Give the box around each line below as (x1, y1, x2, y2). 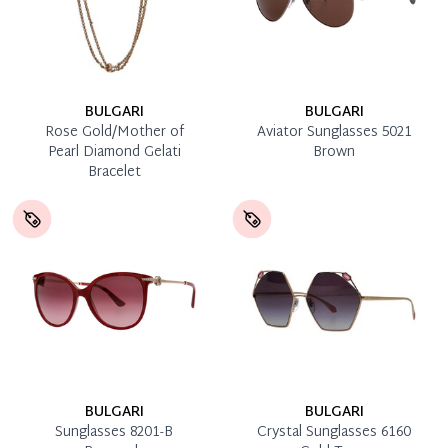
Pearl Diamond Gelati (47, 139, 181, 165)
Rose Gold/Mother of (44, 119, 184, 145)
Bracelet (87, 159, 141, 185)
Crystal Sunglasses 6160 (257, 419, 411, 445)
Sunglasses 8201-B (55, 419, 173, 445)
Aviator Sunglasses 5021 (256, 119, 412, 145)
